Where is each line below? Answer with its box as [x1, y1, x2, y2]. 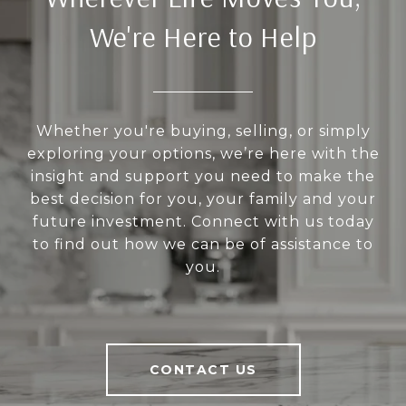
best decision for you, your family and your [30, 190, 376, 208]
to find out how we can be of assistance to [33, 236, 373, 254]
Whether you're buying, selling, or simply [35, 122, 371, 140]
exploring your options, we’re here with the [26, 145, 380, 163]
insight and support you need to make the [31, 168, 375, 186]
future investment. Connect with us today [32, 213, 374, 231]
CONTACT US [149, 362, 257, 379]
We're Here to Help [89, 18, 317, 55]
